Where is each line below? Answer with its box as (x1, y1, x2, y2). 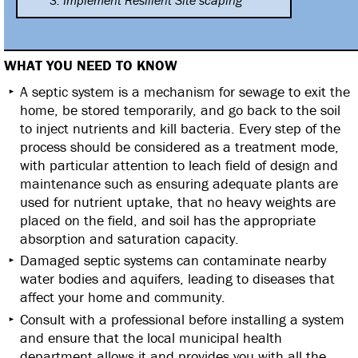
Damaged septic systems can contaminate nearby (20, 251, 326, 269)
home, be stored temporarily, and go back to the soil (20, 100, 340, 119)
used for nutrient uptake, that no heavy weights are (20, 192, 336, 211)
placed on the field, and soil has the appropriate (20, 210, 316, 229)
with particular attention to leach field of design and (20, 155, 338, 174)
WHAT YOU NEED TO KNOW (4, 55, 177, 74)
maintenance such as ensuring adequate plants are (20, 173, 338, 193)
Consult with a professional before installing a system (20, 309, 344, 328)
